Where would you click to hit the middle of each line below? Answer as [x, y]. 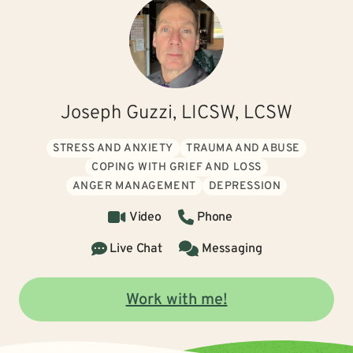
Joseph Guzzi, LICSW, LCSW [176, 113]
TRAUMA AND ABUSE [243, 149]
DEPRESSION [245, 186]
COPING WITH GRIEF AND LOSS [176, 167]
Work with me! [176, 300]
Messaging [232, 249]
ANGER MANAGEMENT [134, 186]
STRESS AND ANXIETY [113, 149]
